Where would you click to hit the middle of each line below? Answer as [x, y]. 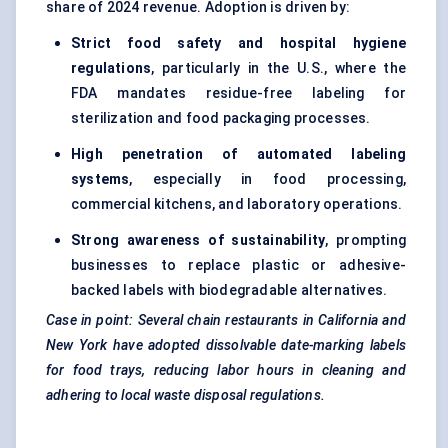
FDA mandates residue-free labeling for [238, 93]
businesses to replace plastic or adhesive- [238, 265]
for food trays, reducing [128, 370]
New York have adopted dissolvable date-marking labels [226, 345]
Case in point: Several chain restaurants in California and [226, 320]
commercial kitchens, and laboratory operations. [237, 204]
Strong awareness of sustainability [198, 240]
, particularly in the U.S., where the [278, 68]
